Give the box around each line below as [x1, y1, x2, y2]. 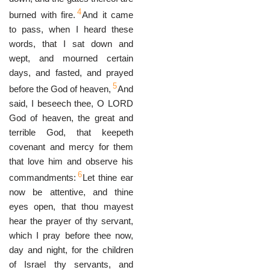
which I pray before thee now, [9, 230, 133, 240]
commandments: [9, 172, 76, 183]
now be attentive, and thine [9, 187, 133, 197]
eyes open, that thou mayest [9, 201, 133, 212]
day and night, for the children [9, 245, 133, 255]
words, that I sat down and [9, 39, 133, 49]
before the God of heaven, [9, 84, 111, 94]
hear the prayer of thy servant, [9, 216, 133, 226]
